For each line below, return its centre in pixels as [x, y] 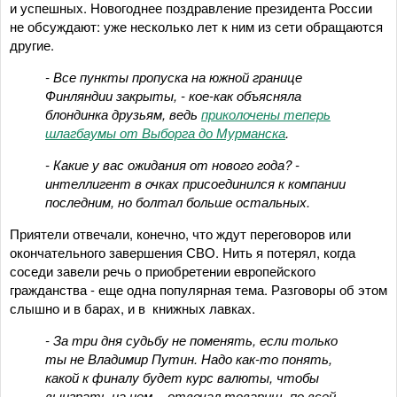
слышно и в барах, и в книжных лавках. [132, 307]
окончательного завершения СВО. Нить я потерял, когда [183, 252]
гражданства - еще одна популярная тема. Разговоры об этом [198, 289]
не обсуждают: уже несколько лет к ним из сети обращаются [196, 26]
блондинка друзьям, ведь [123, 113]
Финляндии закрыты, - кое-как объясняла [173, 95]
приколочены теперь [266, 113]
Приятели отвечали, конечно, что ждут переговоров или [180, 233]
